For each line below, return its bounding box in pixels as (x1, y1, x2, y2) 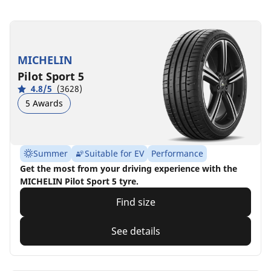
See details (111, 224, 160, 238)
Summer (33, 147, 68, 159)
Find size (116, 195, 155, 209)
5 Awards (25, 97, 63, 109)
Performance (151, 147, 203, 159)
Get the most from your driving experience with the (20, 162, 237, 174)
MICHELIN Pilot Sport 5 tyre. (20, 175, 139, 187)
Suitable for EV (85, 147, 144, 159)
